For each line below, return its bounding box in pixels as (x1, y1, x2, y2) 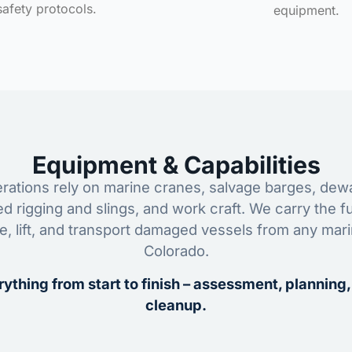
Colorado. (143, 242, 209, 260)
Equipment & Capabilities (31, 151, 321, 180)
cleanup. (145, 295, 207, 313)
